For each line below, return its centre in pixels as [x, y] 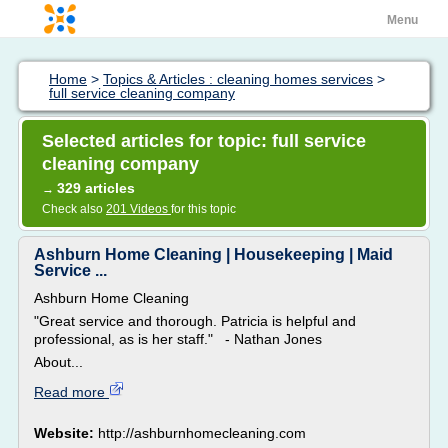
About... [58, 362]
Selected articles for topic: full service [204, 141]
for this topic [203, 209]
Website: [66, 433]
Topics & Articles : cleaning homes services [238, 79]
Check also [74, 209]
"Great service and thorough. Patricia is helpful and [195, 321]
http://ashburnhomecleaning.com [202, 433]
